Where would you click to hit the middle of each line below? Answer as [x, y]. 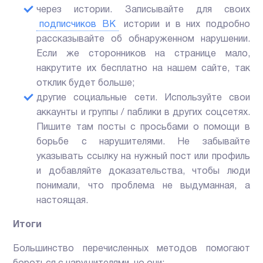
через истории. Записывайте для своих [143, 10]
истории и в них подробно [184, 25]
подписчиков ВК [77, 25]
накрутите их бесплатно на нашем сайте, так [143, 69]
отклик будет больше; [86, 84]
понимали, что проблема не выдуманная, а [143, 186]
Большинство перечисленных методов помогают [131, 249]
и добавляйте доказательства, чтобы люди [143, 172]
